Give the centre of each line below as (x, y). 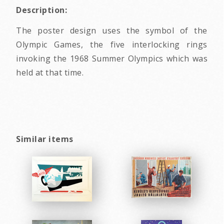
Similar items (45, 139)
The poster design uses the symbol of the (112, 31)
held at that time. (50, 73)
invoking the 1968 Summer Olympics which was (112, 59)
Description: (41, 10)
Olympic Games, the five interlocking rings (112, 45)
